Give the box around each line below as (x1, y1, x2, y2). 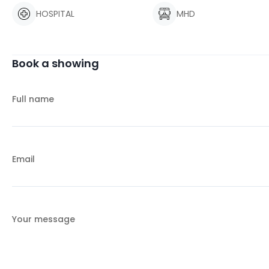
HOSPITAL (36, 8, 74, 20)
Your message (12, 213, 75, 225)
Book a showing (12, 56, 99, 71)
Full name (12, 93, 54, 105)
